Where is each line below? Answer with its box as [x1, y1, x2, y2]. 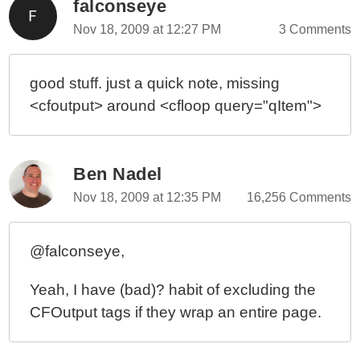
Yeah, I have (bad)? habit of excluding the [30, 281, 317, 298]
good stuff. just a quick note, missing [30, 75, 280, 92]
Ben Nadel [73, 164, 162, 184]
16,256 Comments [246, 190, 351, 204]
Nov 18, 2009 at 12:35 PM [73, 190, 222, 204]
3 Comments [278, 22, 351, 36]
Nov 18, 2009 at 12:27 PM [73, 22, 222, 36]
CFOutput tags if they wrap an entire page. [30, 304, 322, 321]
